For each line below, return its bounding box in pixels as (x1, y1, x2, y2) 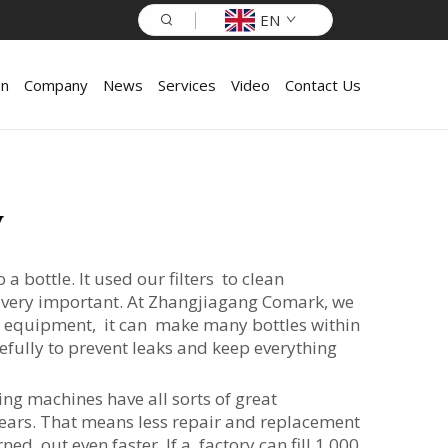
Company (24, 74, 88, 95)
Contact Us (285, 74, 361, 95)
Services (158, 74, 216, 95)
